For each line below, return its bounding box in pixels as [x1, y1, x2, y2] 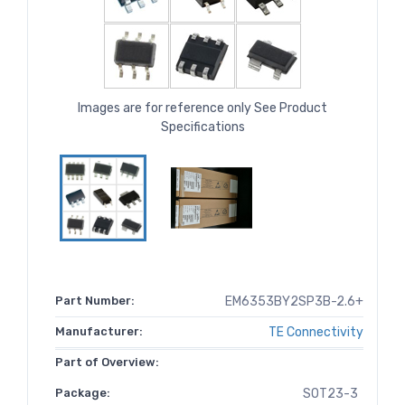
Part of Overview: [55, 355, 159, 370]
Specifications [160, 119, 245, 136]
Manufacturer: [55, 325, 143, 339]
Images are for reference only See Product [78, 100, 327, 117]
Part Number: [55, 294, 135, 308]
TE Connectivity [268, 325, 363, 341]
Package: [55, 386, 110, 400]
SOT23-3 [303, 386, 363, 402]
